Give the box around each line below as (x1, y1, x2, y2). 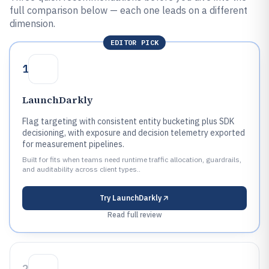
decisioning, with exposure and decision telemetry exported (22, 127, 245, 138)
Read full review (107, 210, 162, 219)
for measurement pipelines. (22, 139, 124, 150)
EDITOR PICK (110, 38, 159, 47)
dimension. (10, 17, 55, 29)
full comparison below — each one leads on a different (10, 4, 247, 16)
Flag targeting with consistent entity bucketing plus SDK (22, 116, 234, 127)
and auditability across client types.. (22, 165, 141, 174)
